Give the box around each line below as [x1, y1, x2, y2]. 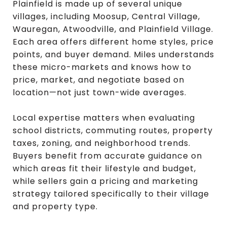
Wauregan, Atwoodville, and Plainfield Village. [13, 23, 213, 35]
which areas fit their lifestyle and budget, [13, 162, 196, 174]
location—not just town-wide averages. [13, 86, 186, 98]
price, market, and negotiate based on [13, 73, 184, 86]
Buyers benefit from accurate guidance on [13, 149, 202, 162]
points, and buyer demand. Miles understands [13, 48, 214, 60]
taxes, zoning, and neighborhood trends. [13, 137, 191, 149]
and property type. [13, 200, 98, 212]
